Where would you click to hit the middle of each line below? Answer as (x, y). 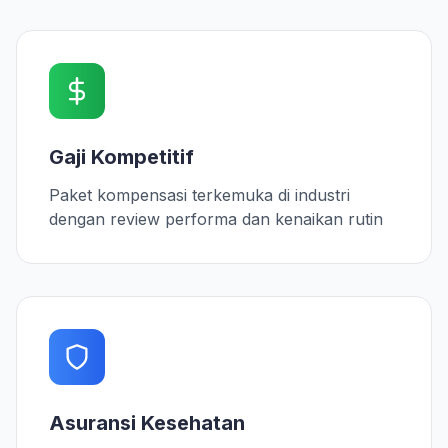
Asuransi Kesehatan (147, 423)
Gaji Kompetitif (121, 157)
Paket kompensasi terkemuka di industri (199, 195)
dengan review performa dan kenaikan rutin (216, 219)
